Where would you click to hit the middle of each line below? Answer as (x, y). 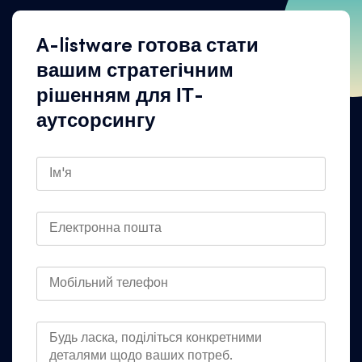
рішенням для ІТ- (120, 97)
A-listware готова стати (147, 47)
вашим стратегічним (135, 72)
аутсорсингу (96, 122)
